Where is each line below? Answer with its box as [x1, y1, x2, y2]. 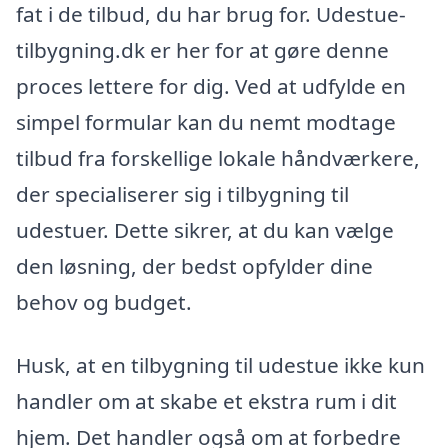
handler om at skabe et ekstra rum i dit [16, 387, 397, 416]
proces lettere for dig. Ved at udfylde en [16, 71, 406, 100]
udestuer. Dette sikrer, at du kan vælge [16, 215, 394, 244]
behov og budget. [16, 287, 192, 316]
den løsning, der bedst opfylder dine [16, 251, 373, 280]
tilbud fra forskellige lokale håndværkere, [16, 143, 420, 172]
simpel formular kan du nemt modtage [16, 107, 396, 136]
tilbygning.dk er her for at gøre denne [16, 35, 389, 64]
